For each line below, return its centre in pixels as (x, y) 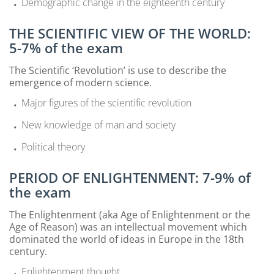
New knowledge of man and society (98, 124)
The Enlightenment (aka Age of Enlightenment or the (130, 214)
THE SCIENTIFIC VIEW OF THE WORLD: (130, 33)
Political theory (53, 146)
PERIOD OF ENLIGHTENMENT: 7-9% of (130, 177)
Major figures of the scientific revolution (106, 102)
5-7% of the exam (66, 47)
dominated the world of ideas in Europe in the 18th (127, 239)
